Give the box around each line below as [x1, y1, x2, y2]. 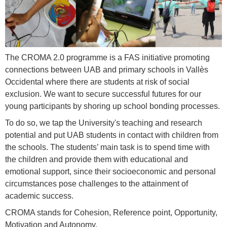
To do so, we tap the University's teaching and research [5, 119, 202, 128]
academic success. [5, 192, 73, 201]
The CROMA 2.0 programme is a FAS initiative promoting [5, 53, 210, 62]
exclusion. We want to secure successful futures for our [5, 90, 201, 99]
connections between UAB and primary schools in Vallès [5, 65, 208, 74]
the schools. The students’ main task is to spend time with [5, 143, 210, 152]
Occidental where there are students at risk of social [5, 78, 190, 87]
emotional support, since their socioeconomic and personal [5, 167, 216, 176]
